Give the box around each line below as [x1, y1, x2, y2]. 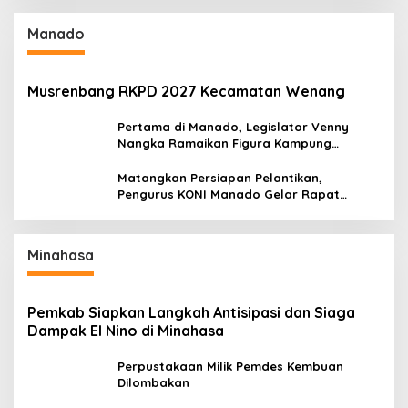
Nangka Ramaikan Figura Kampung [117, 136, 331, 151]
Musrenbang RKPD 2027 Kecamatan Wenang [27, 82, 345, 101]
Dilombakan [117, 375, 189, 391]
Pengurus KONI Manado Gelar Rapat [117, 187, 340, 202]
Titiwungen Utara [117, 152, 221, 168]
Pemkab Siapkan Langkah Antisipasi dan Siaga [27, 303, 355, 322]
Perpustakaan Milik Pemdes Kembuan [117, 359, 343, 374]
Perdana [117, 203, 169, 219]
